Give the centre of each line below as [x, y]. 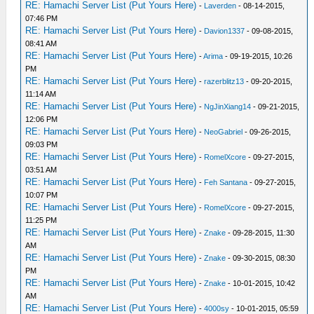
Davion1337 [225, 31]
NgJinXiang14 [228, 107]
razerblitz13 [224, 81]
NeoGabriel [224, 132]
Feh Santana [226, 182]
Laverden [220, 6]
